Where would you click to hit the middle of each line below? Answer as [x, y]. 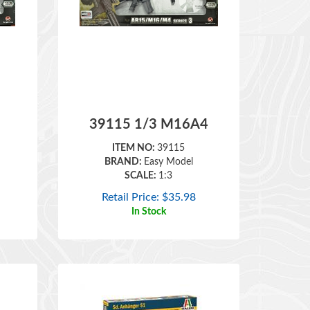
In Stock [148, 192]
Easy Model [168, 142]
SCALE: [142, 156]
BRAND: [124, 142]
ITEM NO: [135, 128]
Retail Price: [130, 177]
